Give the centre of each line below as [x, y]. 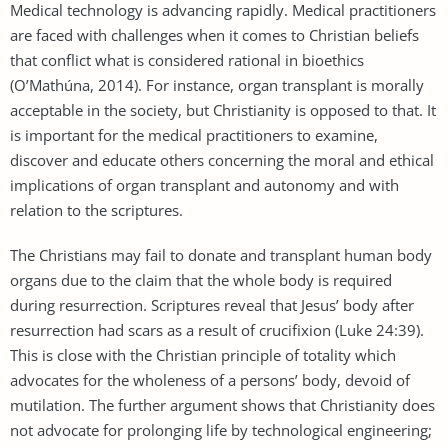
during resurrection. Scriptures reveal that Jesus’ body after [212, 304]
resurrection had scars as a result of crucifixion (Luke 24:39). [217, 329]
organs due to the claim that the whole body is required [201, 279]
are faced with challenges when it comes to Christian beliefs [214, 34]
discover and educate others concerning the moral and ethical [222, 159]
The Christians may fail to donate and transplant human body [221, 254]
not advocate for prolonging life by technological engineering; [221, 429]
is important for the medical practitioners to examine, [194, 134]
